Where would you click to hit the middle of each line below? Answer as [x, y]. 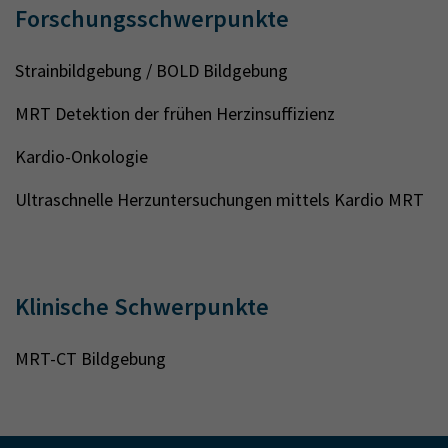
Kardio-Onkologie [81, 156]
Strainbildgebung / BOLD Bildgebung [151, 70]
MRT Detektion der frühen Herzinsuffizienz [175, 113]
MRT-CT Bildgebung [90, 358]
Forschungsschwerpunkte [152, 18]
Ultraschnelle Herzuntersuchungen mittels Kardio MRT [219, 199]
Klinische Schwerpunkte [142, 306]
